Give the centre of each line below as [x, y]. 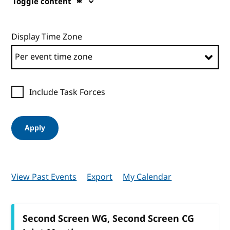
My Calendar [147, 177]
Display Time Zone [47, 37]
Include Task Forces [68, 92]
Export [100, 177]
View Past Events [44, 177]
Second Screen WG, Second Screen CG [109, 218]
